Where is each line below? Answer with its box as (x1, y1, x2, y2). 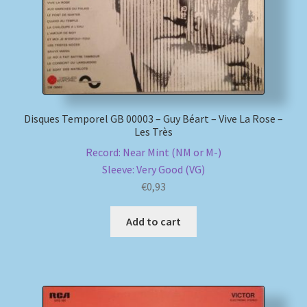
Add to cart (126, 214, 181, 229)
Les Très (134, 124, 173, 138)
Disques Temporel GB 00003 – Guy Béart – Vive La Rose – (24, 111, 283, 125)
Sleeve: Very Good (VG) (102, 162, 205, 177)
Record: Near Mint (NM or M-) (86, 145, 221, 160)
